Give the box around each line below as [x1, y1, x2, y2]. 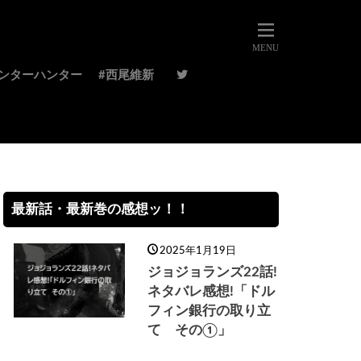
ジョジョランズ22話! [147, 266, 277, 279]
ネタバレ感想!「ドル [147, 285, 275, 298]
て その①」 [147, 324, 231, 337]
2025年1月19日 [160, 245, 236, 256]
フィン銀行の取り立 [147, 305, 271, 317]
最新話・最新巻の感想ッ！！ [11, 203, 189, 216]
